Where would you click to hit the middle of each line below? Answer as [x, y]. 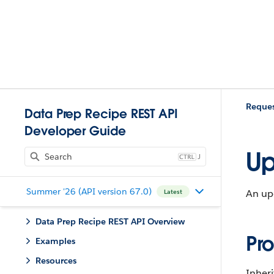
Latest [173, 191]
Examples [55, 241]
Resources [56, 261]
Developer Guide [75, 131]
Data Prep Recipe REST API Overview [110, 221]
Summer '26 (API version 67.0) [89, 191]
